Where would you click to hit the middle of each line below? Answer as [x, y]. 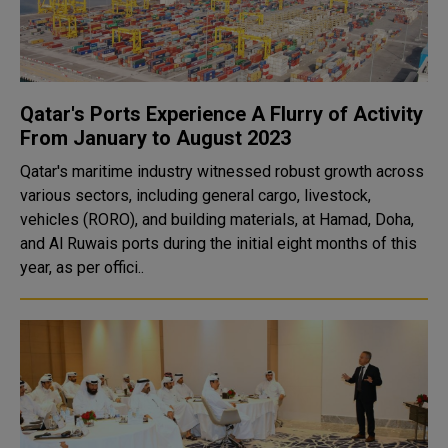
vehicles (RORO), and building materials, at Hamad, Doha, [217, 219]
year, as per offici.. [82, 267]
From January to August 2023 [155, 138]
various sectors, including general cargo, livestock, [195, 195]
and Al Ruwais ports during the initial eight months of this [218, 243]
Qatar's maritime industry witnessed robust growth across [222, 171]
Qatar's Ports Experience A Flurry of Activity [221, 114]
